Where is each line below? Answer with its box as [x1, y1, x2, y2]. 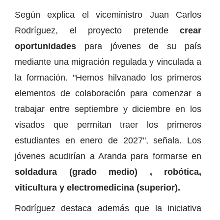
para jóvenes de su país [84, 41, 202, 51]
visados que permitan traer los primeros [15, 119, 201, 130]
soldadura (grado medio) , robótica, [15, 166, 201, 177]
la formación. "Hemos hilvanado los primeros [15, 72, 201, 82]
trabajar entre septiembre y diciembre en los [15, 104, 201, 114]
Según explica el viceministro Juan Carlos [15, 9, 201, 20]
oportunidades [15, 41, 84, 51]
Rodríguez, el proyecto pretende [15, 25, 180, 35]
